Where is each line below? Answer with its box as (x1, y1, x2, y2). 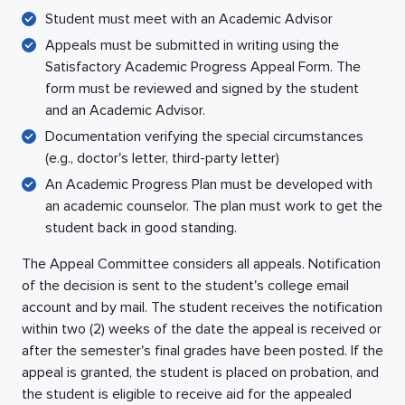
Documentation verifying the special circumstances (45, 127, 363, 146)
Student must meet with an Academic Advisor (45, 9, 333, 28)
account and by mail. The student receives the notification (22, 297, 382, 316)
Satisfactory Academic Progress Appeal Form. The (45, 57, 361, 76)
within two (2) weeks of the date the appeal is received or (22, 319, 381, 338)
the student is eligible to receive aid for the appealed (22, 384, 352, 403)
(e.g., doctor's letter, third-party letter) (45, 148, 279, 167)
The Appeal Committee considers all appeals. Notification (22, 254, 381, 273)
